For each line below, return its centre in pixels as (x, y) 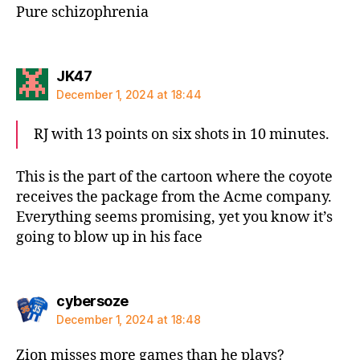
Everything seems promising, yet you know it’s (174, 217)
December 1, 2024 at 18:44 (129, 94)
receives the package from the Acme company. (174, 197)
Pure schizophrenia (82, 12)
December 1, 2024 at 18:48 (129, 319)
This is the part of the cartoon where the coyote (174, 177)
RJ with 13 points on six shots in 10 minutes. (182, 135)
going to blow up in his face (109, 237)
